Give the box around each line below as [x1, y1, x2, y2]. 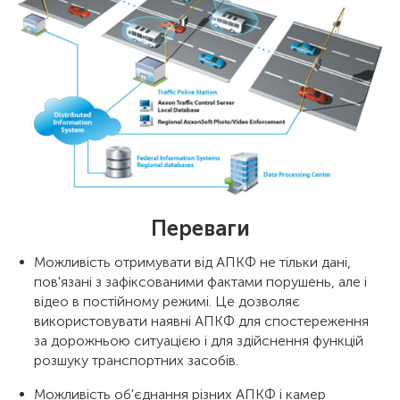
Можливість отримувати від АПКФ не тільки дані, [34, 254, 351, 271]
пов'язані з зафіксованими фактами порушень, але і [34, 273, 367, 291]
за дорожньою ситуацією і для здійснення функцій [34, 332, 363, 350]
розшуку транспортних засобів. [34, 352, 238, 370]
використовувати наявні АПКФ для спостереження [34, 312, 369, 330]
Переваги [150, 215, 250, 242]
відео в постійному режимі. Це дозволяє [34, 293, 300, 311]
